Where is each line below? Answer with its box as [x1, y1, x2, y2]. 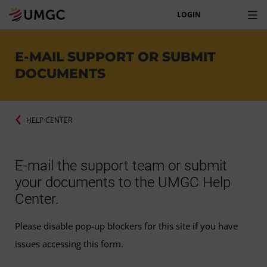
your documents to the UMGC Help [15, 174, 231, 191]
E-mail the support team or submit [15, 157, 227, 175]
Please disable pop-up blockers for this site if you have [15, 220, 238, 232]
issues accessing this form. [15, 238, 123, 250]
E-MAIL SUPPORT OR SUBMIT [15, 48, 216, 65]
